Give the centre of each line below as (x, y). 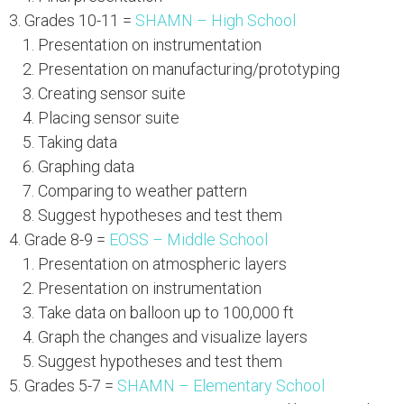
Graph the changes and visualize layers (172, 336)
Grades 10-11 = (79, 20)
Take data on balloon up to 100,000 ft (165, 312)
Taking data (77, 142)
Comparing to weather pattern (142, 190)
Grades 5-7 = (70, 385)
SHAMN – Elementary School (220, 385)
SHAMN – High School (215, 20)
